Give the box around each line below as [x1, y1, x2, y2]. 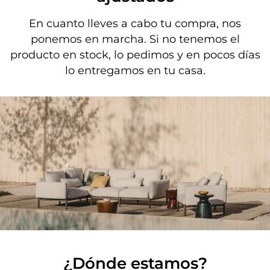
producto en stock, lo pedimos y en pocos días [10, 48, 260, 62]
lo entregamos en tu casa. [64, 64, 206, 78]
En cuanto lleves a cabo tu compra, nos [29, 17, 241, 31]
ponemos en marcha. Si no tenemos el [30, 33, 240, 46]
